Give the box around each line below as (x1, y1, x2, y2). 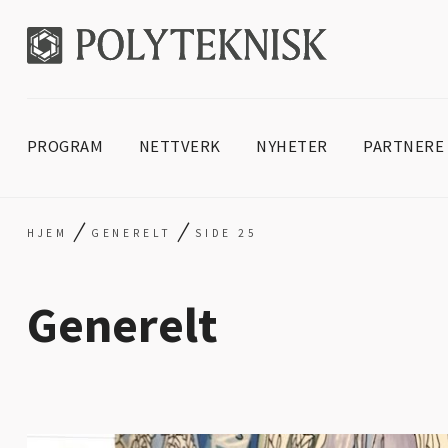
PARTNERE (363, 135, 445, 157)
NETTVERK (138, 135, 221, 157)
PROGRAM (26, 135, 104, 157)
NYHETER (256, 135, 328, 157)
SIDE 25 (195, 226, 258, 241)
